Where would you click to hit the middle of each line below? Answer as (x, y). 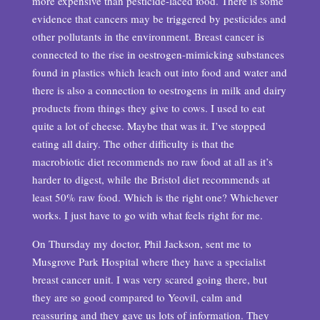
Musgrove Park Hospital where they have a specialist (149, 261)
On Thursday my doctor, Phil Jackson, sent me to (141, 244)
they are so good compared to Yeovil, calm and (137, 297)
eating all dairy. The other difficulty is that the (133, 144)
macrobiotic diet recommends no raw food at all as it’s (152, 161)
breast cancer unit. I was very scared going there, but (149, 279)
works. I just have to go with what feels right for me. (147, 215)
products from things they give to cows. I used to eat (148, 108)
